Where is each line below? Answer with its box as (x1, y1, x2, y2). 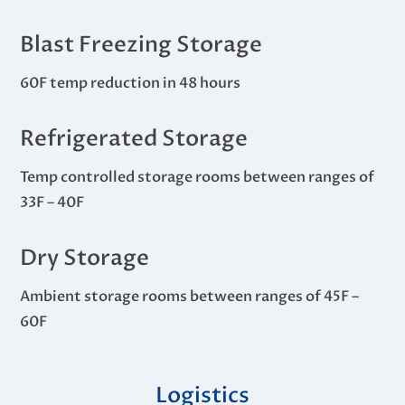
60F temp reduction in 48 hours (20, 72, 241, 93)
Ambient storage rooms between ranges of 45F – (20, 286, 360, 306)
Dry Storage (20, 242, 150, 273)
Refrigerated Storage (20, 123, 249, 154)
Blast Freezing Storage (20, 29, 263, 60)
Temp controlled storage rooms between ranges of (20, 166, 375, 187)
